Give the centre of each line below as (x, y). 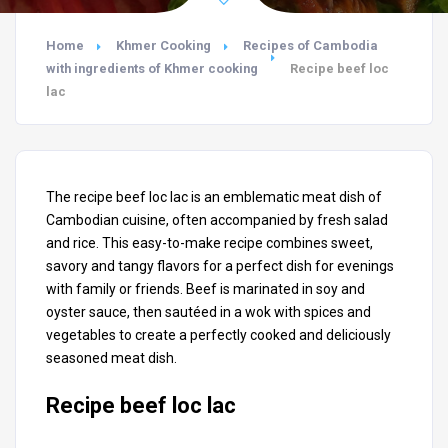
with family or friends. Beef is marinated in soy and (205, 289)
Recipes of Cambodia (310, 45)
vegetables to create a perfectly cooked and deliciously (218, 335)
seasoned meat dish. (111, 358)
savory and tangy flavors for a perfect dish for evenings (220, 266)
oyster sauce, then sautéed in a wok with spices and (208, 312)
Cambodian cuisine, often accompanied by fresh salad (217, 220)
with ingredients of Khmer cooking (152, 68)
